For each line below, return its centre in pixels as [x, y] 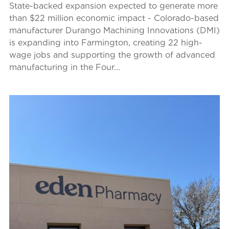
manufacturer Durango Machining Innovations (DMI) [114, 31]
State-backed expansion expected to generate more [113, 6]
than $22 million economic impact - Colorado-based [114, 18]
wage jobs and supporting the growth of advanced [112, 55]
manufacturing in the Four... [64, 67]
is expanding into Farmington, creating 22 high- [106, 43]
